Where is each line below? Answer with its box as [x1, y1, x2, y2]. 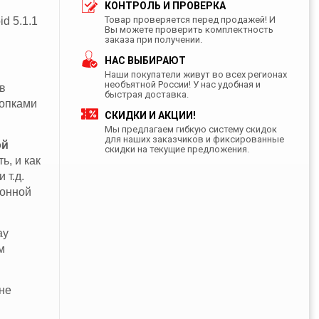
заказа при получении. [104, 33, 202, 45]
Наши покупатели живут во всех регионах [104, 68, 287, 80]
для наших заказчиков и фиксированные [104, 133, 284, 145]
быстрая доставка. [104, 88, 189, 100]
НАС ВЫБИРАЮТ [104, 54, 186, 66]
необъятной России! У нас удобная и [104, 78, 261, 90]
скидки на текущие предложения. [104, 143, 249, 155]
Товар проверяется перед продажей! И [104, 14, 276, 25]
